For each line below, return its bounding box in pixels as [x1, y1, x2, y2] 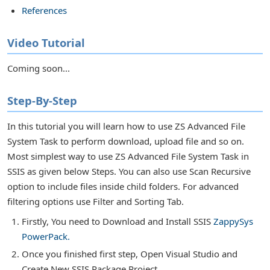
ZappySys [213, 215, 253, 227]
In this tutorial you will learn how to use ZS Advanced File [7, 119, 245, 132]
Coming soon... [7, 61, 70, 74]
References [22, 4, 67, 16]
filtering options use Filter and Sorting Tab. [7, 195, 184, 207]
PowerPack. [22, 230, 70, 242]
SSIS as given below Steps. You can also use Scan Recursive [7, 165, 251, 177]
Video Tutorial [7, 35, 85, 51]
